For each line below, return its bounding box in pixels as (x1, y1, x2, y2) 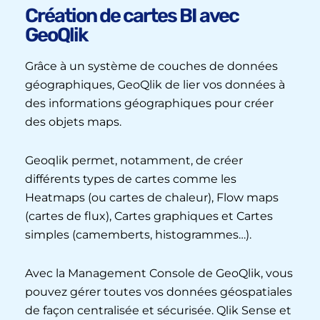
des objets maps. (25, 115, 121, 129)
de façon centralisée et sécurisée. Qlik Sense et (25, 304, 291, 318)
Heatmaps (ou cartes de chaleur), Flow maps (25, 191, 279, 205)
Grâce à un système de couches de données (25, 59, 278, 74)
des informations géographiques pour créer (25, 96, 274, 111)
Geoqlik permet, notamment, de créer (25, 154, 243, 168)
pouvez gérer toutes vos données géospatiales (25, 285, 292, 299)
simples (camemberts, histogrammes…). (25, 228, 251, 242)
